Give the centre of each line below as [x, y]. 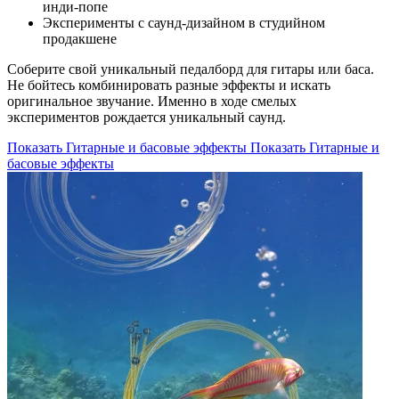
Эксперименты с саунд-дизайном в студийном [184, 22]
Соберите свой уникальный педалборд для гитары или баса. [191, 69]
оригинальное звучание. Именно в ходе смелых [152, 101]
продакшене [80, 38]
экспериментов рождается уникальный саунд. [147, 117]
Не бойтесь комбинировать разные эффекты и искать [169, 85]
